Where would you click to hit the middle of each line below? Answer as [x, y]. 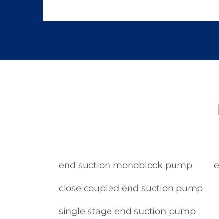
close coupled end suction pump [131, 188]
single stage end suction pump [127, 211]
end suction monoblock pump [125, 165]
